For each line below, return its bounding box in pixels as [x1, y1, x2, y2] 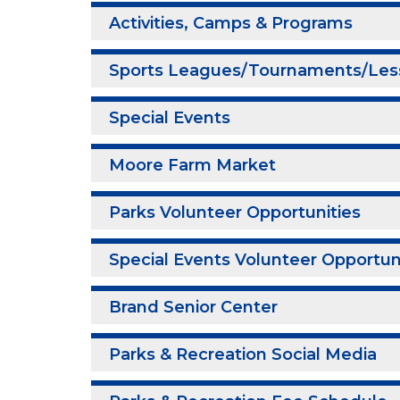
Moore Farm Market [109, 155, 276, 175]
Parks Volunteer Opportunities [109, 203, 361, 222]
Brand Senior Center [109, 297, 278, 317]
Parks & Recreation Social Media [109, 345, 377, 364]
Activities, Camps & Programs [109, 13, 353, 33]
